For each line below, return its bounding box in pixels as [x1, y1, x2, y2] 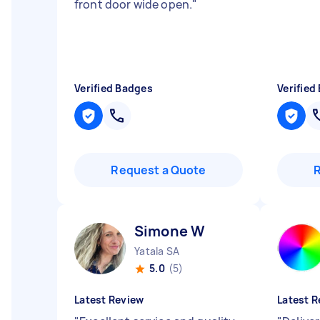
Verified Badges [74, 81, 153, 95]
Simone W [134, 221, 206, 241]
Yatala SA [134, 244, 180, 258]
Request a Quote [111, 162, 206, 178]
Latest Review [74, 293, 144, 306]
